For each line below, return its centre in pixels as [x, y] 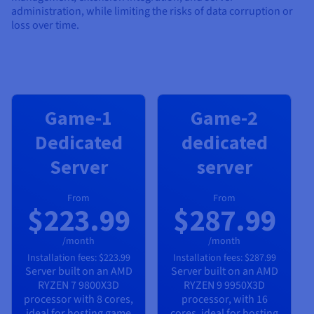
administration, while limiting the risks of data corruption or [152, 11]
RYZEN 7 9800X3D [78, 285]
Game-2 [224, 117]
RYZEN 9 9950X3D [224, 285]
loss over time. [45, 25]
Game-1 [78, 117]
